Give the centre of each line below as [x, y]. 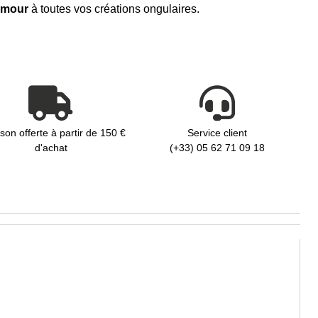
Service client [217, 133]
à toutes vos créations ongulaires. [114, 9]
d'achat [51, 148]
